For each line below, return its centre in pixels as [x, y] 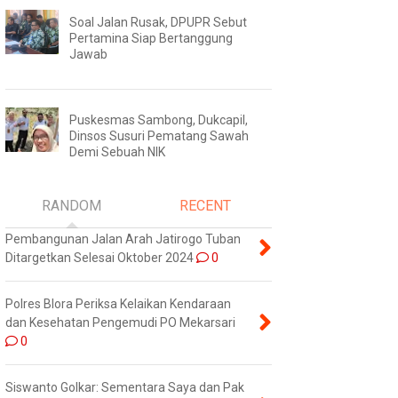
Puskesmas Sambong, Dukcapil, [158, 119]
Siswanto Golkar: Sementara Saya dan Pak [124, 387]
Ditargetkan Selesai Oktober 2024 [99, 257]
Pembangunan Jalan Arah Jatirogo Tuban [123, 239]
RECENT [205, 205]
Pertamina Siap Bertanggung [151, 38]
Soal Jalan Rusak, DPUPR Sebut [158, 22]
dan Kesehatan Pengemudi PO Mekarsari [120, 322]
